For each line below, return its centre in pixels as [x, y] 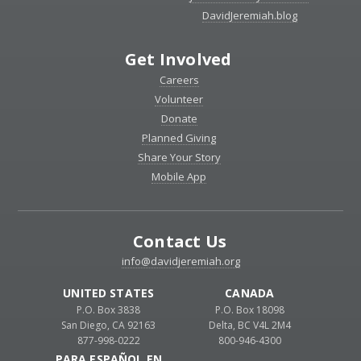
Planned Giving [179, 138]
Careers [179, 80]
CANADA [250, 293]
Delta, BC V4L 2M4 [249, 326]
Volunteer [179, 100]
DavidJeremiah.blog [249, 16]
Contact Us [180, 242]
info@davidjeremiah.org [180, 261]
